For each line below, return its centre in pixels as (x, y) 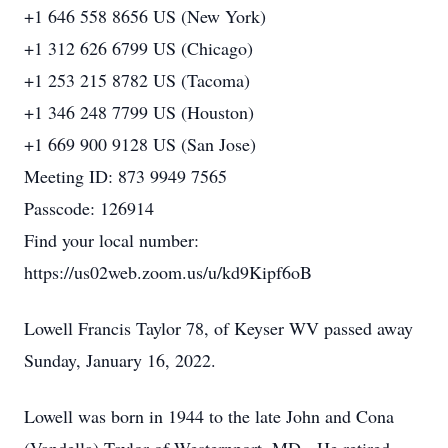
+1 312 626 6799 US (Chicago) (138, 48)
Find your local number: (111, 240)
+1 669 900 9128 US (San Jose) (140, 144)
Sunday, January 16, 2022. (120, 360)
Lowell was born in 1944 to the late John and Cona (209, 416)
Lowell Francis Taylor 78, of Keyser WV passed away (218, 328)
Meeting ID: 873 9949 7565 (125, 176)
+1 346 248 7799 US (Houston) (139, 112)
